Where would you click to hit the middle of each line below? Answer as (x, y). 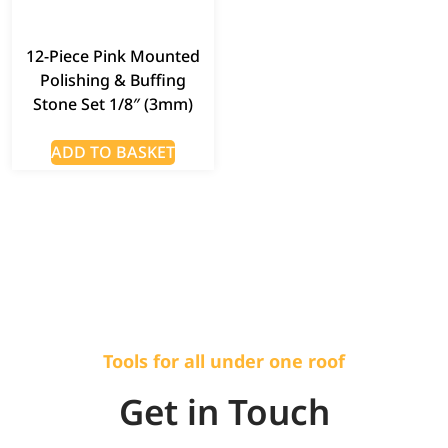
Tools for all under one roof (224, 360)
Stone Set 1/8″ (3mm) (113, 103)
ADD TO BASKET (113, 151)
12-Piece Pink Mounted (113, 55)
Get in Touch (224, 411)
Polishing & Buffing (113, 79)
